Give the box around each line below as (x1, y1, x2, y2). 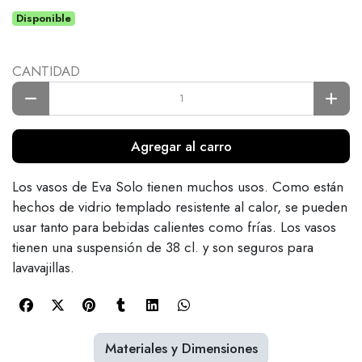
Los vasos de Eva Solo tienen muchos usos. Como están (12, 176, 343, 196)
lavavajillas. (12, 257, 74, 277)
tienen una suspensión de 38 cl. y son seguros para (12, 237, 314, 257)
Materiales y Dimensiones (104, 339, 258, 359)
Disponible (16, 10, 72, 26)
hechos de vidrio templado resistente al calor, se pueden (12, 196, 347, 217)
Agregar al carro (130, 136, 232, 156)
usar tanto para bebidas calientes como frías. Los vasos (12, 217, 336, 237)
